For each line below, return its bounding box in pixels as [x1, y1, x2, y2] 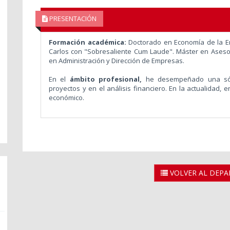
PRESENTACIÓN [47, 14, 97, 23]
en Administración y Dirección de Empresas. [48, 55, 184, 65]
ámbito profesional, [69, 74, 142, 84]
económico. [48, 92, 84, 102]
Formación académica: [48, 37, 126, 47]
